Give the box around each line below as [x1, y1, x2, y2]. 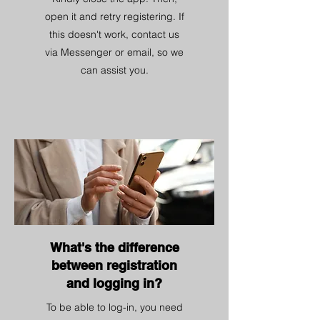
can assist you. [80, 64, 149, 76]
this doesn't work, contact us [49, 28, 179, 41]
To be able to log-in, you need [46, 301, 183, 314]
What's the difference [49, 240, 179, 255]
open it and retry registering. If [44, 10, 184, 23]
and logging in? [66, 276, 162, 291]
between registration [51, 258, 177, 273]
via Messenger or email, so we [45, 46, 184, 59]
